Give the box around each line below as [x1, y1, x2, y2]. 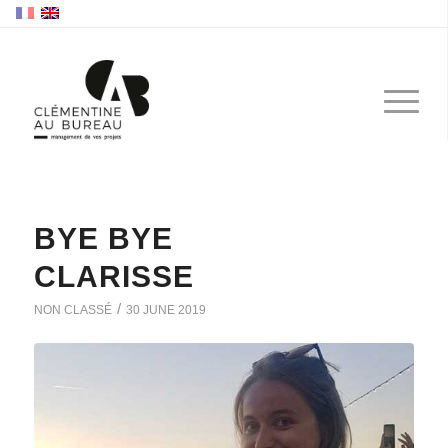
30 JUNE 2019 [125, 303, 206, 317]
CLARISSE [33, 260, 194, 293]
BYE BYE [33, 222, 173, 255]
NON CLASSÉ [33, 303, 112, 317]
